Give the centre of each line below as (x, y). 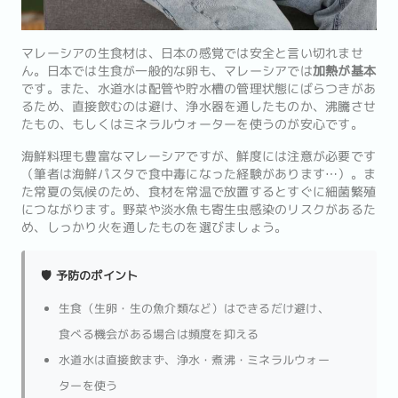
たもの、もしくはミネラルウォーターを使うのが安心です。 (192, 124)
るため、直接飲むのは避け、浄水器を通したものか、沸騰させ (199, 107)
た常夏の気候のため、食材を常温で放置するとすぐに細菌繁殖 (199, 192)
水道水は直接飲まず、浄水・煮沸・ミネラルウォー (194, 360)
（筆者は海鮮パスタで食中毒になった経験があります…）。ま (199, 174)
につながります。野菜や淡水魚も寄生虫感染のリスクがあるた (199, 210)
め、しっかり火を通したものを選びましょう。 (155, 227)
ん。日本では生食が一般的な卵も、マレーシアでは (167, 71)
